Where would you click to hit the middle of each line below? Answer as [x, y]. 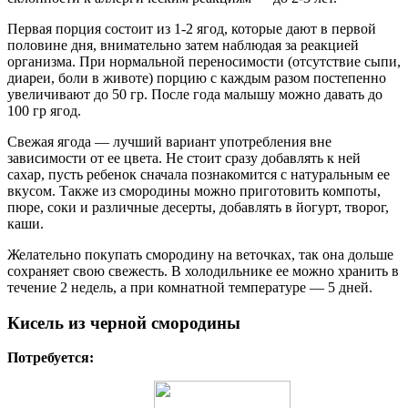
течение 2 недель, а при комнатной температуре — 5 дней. [190, 287]
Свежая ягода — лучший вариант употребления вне [169, 141]
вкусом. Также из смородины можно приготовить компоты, [194, 190]
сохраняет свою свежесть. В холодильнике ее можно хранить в [203, 270]
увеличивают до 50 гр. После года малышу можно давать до [195, 94]
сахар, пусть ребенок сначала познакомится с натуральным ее [199, 174]
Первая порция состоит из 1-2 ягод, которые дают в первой [192, 28]
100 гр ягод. [44, 110]
